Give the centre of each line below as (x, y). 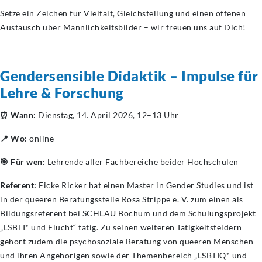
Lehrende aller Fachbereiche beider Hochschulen (142, 162)
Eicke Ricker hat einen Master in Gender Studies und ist (145, 185)
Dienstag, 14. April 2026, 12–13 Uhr (107, 115)
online (40, 138)
